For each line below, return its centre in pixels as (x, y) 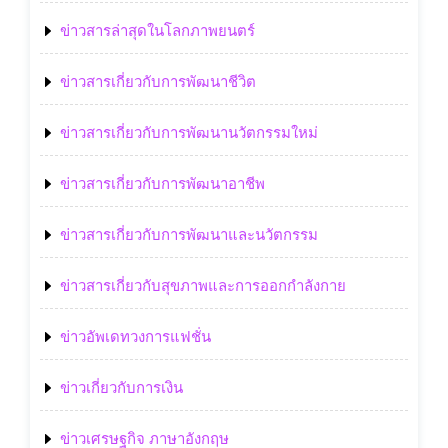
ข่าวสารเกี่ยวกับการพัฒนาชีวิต (158, 81)
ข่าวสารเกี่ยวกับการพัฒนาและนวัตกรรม (189, 234)
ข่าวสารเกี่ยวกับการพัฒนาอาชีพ (162, 183)
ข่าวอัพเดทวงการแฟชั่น (135, 336)
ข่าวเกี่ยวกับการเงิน (121, 387)
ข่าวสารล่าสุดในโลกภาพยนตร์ (157, 30)
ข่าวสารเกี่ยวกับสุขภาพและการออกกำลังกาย (203, 285)
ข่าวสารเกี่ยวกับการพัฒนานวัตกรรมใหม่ (189, 132)
